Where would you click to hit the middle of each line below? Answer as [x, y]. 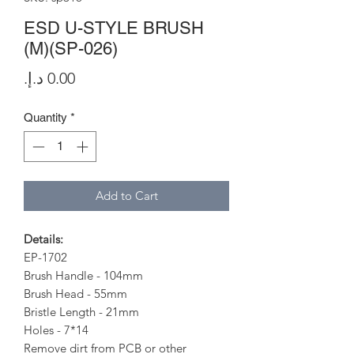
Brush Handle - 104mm [83, 275]
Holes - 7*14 [56, 330]
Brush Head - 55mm [75, 293]
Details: [43, 239]
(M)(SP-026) [71, 49]
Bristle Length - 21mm [81, 311]
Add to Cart [126, 195]
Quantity [45, 117]
